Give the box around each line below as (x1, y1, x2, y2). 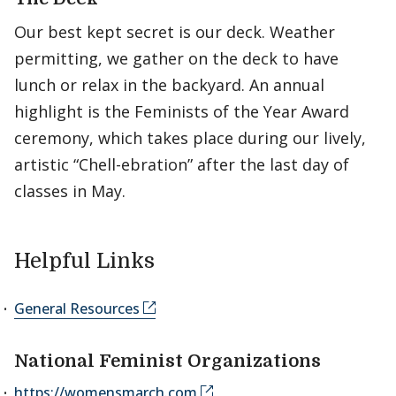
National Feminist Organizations (14, 351, 321, 371)
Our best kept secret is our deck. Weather (14, 21, 335, 42)
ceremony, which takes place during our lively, (14, 127, 366, 148)
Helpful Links (14, 248, 155, 273)
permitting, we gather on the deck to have (14, 48, 339, 69)
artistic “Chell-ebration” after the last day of (14, 154, 349, 175)
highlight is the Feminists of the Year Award (14, 101, 349, 122)
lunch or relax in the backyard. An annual (14, 74, 324, 95)
